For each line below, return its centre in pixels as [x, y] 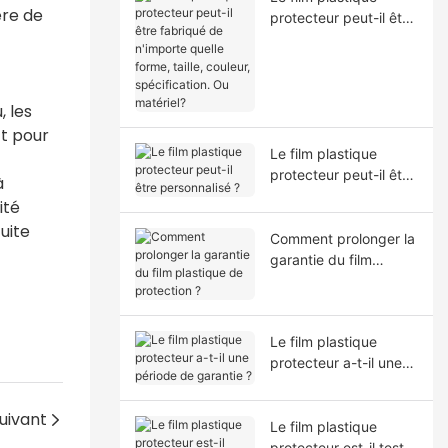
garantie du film [320, 259]
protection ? [308, 301]
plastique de [310, 280]
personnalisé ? [316, 195]
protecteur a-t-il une [335, 362]
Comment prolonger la [342, 238]
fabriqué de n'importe [340, 38]
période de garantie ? [339, 383]
